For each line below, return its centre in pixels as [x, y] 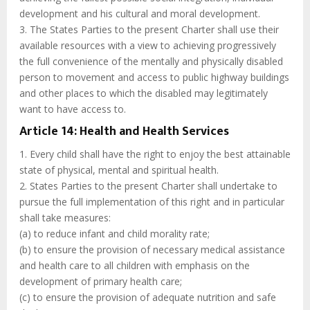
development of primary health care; [101, 282]
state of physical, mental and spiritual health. [119, 170]
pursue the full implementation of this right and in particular [152, 202]
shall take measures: [65, 218]
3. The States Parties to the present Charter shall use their [149, 30]
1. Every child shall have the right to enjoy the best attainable [155, 154]
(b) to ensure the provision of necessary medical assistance [152, 250]
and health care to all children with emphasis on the [135, 266]
